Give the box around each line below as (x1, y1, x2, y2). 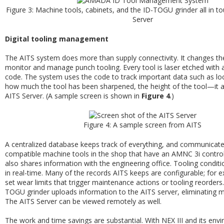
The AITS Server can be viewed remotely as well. (5, 196, 161, 206)
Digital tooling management (5, 34, 108, 43)
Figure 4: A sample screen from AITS (83, 120, 201, 129)
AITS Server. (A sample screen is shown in (5, 91, 141, 100)
